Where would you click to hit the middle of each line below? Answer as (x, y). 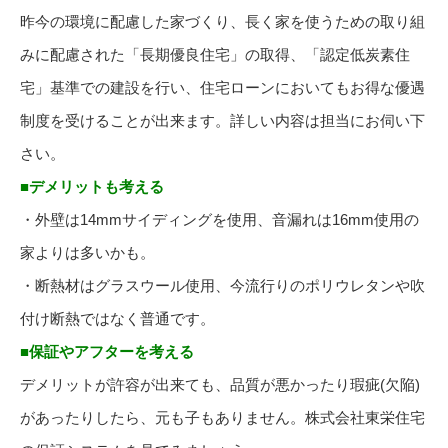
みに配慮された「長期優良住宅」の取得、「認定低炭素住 (215, 55)
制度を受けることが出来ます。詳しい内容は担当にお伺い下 (222, 121)
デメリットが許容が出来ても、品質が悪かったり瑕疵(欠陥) (220, 385)
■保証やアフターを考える (107, 352)
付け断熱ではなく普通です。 (117, 319)
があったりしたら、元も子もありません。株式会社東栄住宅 (222, 418)
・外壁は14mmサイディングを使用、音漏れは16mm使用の (219, 220)
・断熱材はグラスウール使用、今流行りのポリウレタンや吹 (222, 286)
